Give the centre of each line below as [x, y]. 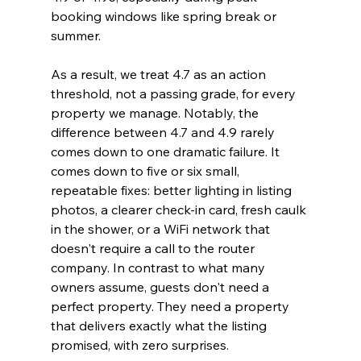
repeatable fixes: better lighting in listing [172, 191]
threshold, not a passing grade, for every [174, 94]
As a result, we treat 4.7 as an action [160, 75]
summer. [75, 36]
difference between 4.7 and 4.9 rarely [164, 133]
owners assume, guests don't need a [161, 287]
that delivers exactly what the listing [160, 326]
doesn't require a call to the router [154, 249]
